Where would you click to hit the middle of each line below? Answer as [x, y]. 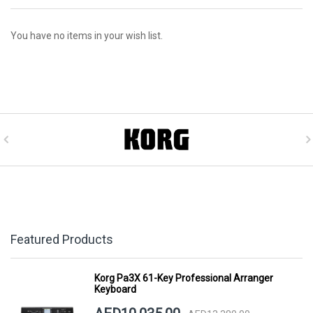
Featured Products [62, 240]
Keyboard [115, 290]
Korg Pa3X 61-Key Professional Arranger [183, 278]
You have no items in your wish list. [87, 36]
